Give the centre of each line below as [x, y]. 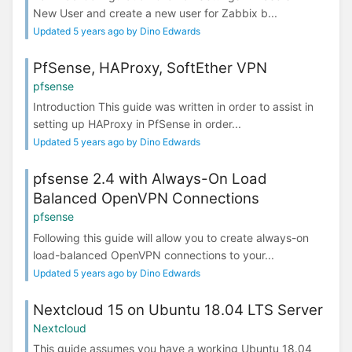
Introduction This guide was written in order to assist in [173, 107]
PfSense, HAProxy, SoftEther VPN [150, 68]
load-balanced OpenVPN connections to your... [154, 255]
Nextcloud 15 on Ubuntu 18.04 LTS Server [178, 310]
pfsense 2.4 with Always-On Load [150, 179]
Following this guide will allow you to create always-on [171, 237]
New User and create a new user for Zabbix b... [155, 13]
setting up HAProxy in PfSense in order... [137, 124]
